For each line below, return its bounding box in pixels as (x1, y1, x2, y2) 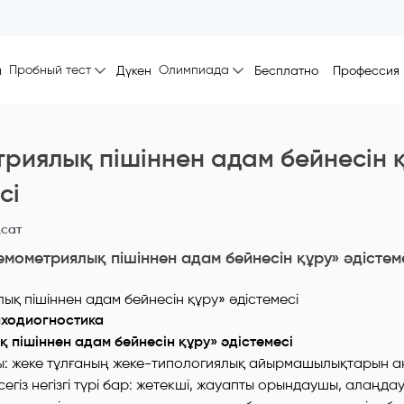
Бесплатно (254, 62, 318, 78)
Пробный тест (9, 62, 91, 78)
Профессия (333, 62, 399, 78)
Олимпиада (159, 62, 229, 78)
